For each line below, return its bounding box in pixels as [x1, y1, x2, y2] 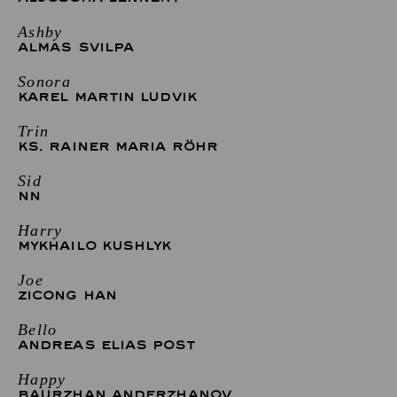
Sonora [18, 72, 72, 90]
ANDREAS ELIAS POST [18, 337, 195, 353]
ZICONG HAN [18, 287, 117, 303]
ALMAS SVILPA [18, 39, 135, 55]
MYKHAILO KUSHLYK [18, 237, 172, 253]
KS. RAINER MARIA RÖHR [18, 138, 219, 154]
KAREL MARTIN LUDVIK [18, 89, 197, 105]
